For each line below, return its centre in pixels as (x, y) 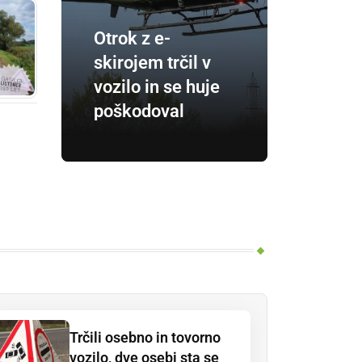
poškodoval (139, 111)
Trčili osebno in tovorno (145, 337)
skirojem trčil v (152, 62)
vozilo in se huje (157, 86)
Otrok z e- (132, 38)
